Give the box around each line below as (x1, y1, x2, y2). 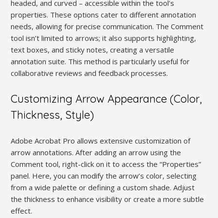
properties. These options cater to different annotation (11, 9, 197, 19)
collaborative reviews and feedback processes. (11, 68, 168, 78)
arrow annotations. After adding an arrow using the (11, 147, 182, 157)
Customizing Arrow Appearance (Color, (11, 91, 202, 106)
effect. (11, 205, 33, 216)
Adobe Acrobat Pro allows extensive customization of (11, 135, 191, 145)
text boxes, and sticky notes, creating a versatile (11, 44, 175, 54)
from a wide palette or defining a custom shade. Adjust (11, 182, 195, 192)
